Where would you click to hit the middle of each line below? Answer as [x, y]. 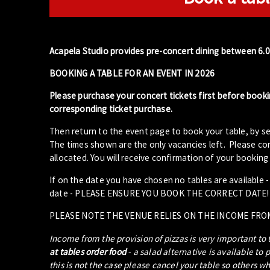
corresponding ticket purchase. [111, 108]
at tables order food [88, 251]
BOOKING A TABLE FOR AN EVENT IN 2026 [132, 73]
